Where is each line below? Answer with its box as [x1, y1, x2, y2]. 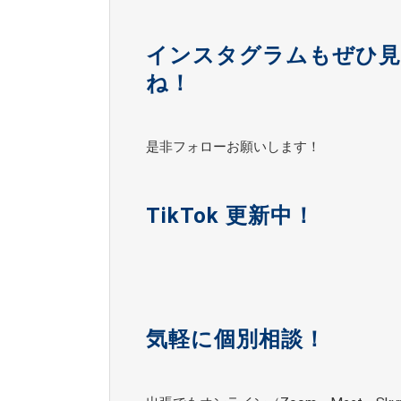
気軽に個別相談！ [146, 327, 326, 353]
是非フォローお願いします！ [146, 139, 320, 156]
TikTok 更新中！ [146, 203, 315, 229]
